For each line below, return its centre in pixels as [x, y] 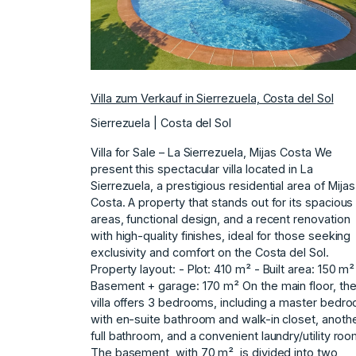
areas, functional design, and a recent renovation [221, 219]
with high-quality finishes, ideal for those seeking [221, 235]
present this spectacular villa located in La [202, 168]
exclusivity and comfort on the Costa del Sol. [210, 252]
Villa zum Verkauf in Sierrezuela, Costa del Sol [212, 98]
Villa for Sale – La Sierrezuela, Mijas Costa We [211, 152]
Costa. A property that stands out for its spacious [222, 202]
